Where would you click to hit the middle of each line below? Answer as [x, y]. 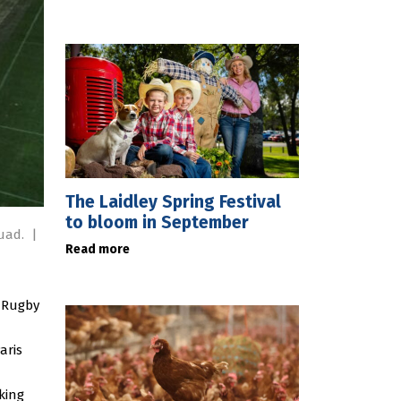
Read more [98, 249]
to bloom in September [157, 222]
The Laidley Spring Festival [173, 202]
